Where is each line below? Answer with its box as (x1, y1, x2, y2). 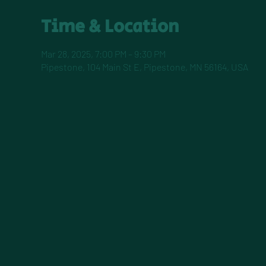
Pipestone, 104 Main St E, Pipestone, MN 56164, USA (40, 61, 248, 72)
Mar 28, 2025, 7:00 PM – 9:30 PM (40, 48, 166, 59)
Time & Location (40, 14, 179, 40)
